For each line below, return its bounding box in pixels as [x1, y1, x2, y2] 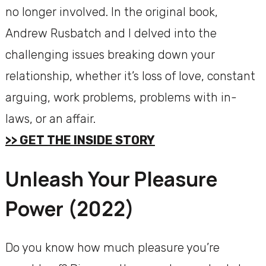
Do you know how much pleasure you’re [5, 240, 220, 255]
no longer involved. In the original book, [5, 5, 218, 20]
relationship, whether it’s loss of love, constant [5, 69, 255, 84]
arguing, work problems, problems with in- [5, 90, 237, 105]
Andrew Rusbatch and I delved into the [5, 26, 217, 41]
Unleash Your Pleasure [5, 165, 217, 193]
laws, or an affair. [5, 112, 96, 126]
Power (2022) [5, 195, 134, 223]
